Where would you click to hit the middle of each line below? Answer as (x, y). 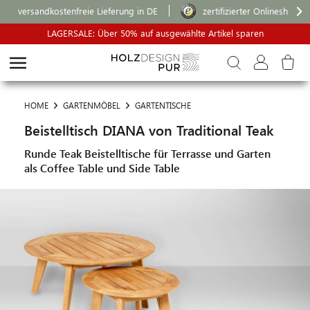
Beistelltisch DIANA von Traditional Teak (149, 130)
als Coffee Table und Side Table (102, 168)
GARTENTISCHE (163, 105)
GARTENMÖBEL (92, 105)
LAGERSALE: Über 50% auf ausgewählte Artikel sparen (155, 33)
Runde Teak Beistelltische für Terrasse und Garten (147, 153)
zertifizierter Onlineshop (251, 11)
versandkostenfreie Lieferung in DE (88, 11)
